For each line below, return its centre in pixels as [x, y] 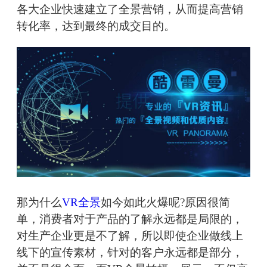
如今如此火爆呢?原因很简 [165, 203]
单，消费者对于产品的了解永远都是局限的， [130, 219]
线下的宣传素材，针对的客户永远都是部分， [130, 253]
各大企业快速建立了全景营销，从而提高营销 [130, 10]
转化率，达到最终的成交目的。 [96, 26]
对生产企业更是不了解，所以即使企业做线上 [130, 236]
